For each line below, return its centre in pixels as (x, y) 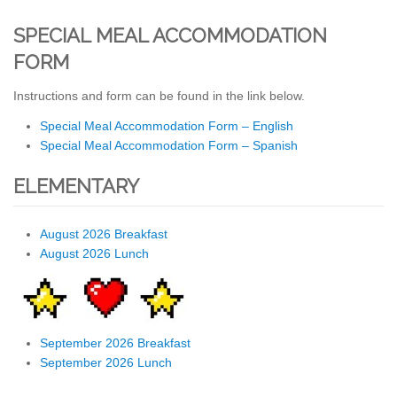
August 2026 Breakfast (104, 234)
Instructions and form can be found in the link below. (159, 95)
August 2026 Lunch (94, 254)
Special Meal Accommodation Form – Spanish (169, 145)
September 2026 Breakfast (115, 343)
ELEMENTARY (76, 186)
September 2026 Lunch (106, 363)
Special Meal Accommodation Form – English (167, 125)
